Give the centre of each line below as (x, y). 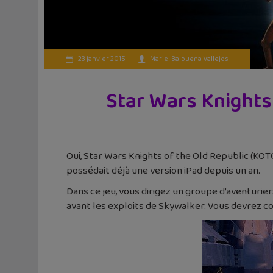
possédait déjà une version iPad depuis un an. (163, 171)
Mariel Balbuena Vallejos (189, 58)
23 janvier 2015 (101, 58)
